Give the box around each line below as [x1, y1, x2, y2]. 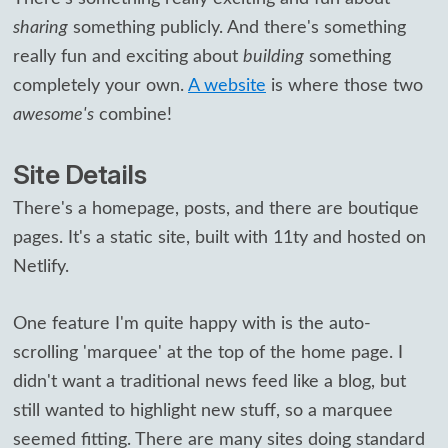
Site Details [13, 158, 147, 191]
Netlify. [13, 257, 69, 275]
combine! [94, 105, 172, 123]
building [243, 47, 304, 65]
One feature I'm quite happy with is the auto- [13, 315, 371, 333]
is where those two [266, 76, 423, 94]
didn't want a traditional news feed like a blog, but [13, 373, 406, 391]
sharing [13, 18, 68, 36]
